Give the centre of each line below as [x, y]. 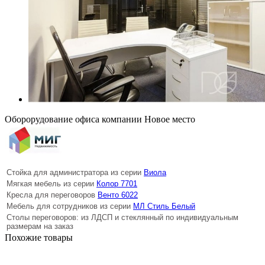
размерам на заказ [40, 226]
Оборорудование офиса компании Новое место [100, 119]
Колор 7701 [117, 183]
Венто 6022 [118, 195]
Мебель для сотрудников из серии [70, 206]
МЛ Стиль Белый [164, 206]
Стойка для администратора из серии [75, 172]
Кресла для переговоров [52, 195]
